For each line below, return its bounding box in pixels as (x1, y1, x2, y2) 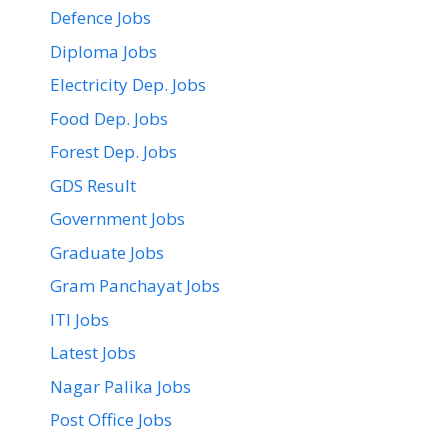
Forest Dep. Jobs (50, 140, 177, 164)
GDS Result (50, 173, 136, 197)
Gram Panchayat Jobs (50, 274, 220, 298)
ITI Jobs (50, 307, 109, 331)
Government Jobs (50, 207, 185, 231)
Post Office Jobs (50, 408, 172, 432)
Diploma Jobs (50, 39, 157, 63)
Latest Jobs (50, 341, 136, 365)
